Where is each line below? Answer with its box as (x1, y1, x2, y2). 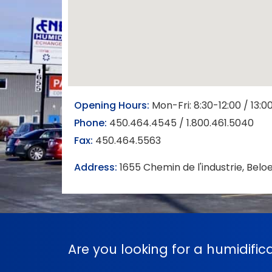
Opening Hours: (74, 98, 152, 113)
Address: (74, 160, 120, 175)
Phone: (74, 116, 109, 131)
